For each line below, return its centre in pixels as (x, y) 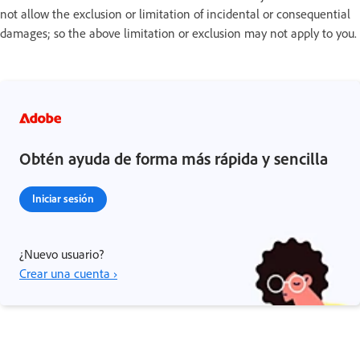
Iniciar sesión (63, 198)
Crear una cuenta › (68, 273)
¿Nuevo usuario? (61, 254)
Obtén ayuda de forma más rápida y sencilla (174, 158)
